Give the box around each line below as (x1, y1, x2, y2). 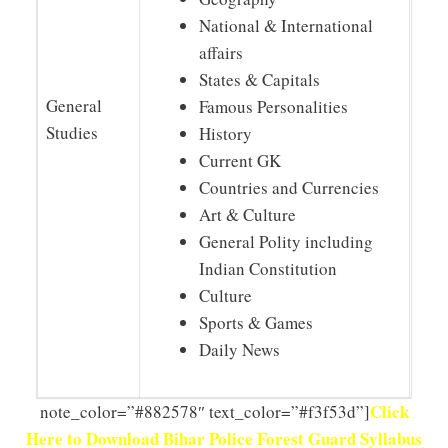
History (199, 121, 253, 145)
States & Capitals (199, 67, 321, 91)
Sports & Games (199, 310, 314, 334)
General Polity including (199, 229, 374, 253)
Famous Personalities (199, 94, 349, 118)
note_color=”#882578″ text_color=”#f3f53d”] (39, 399, 370, 423)
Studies (46, 120, 99, 144)
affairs (199, 40, 244, 64)
